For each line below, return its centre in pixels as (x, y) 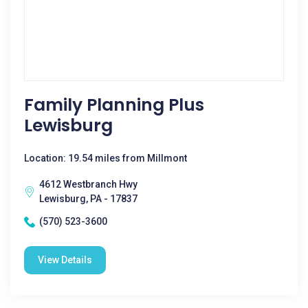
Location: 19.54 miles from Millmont (106, 158)
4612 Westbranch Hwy (88, 184)
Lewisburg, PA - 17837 (88, 199)
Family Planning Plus (114, 105)
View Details (65, 260)
